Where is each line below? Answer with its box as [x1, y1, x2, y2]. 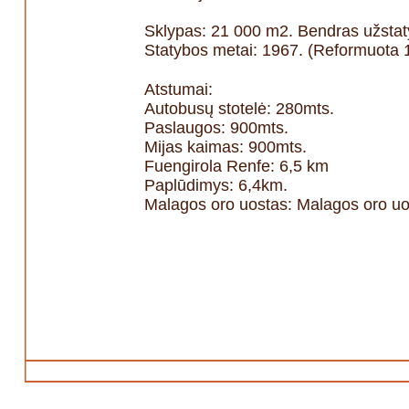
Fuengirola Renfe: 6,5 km [143, 156, 329, 175]
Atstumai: [143, 79, 213, 99]
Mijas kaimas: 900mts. [143, 137, 307, 156]
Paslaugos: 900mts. [143, 118, 288, 137]
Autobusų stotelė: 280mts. [143, 99, 334, 118]
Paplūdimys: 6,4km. [143, 175, 288, 194]
